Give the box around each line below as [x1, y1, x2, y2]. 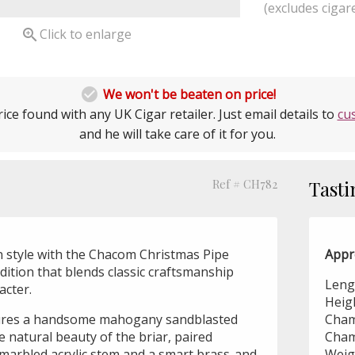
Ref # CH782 [212, 175, 277, 192]
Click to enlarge [40, 25, 132, 44]
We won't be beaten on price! [102, 85, 276, 103]
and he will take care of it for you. [79, 124, 276, 143]
